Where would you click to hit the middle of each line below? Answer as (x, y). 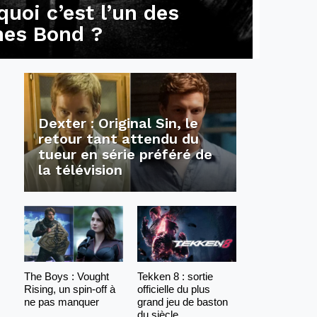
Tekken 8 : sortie (175, 276)
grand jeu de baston (182, 301)
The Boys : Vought (66, 276)
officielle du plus (173, 289)
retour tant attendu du (118, 139)
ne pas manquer (61, 301)
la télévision (80, 170)
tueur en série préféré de (125, 155)
